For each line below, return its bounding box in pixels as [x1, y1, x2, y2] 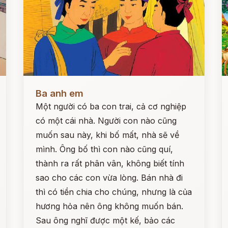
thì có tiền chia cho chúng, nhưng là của [36, 187, 192, 197]
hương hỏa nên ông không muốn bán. [36, 201, 184, 211]
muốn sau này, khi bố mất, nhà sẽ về [36, 130, 180, 140]
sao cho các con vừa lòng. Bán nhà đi [36, 173, 183, 183]
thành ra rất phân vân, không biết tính [36, 158, 185, 168]
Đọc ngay [23, 80, 61, 91]
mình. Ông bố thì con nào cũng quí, [36, 144, 174, 154]
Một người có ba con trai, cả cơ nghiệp [36, 101, 187, 111]
